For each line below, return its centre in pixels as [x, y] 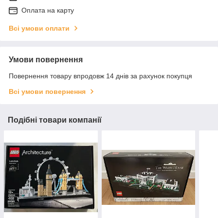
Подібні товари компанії [55, 120]
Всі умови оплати [39, 28]
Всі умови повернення [47, 92]
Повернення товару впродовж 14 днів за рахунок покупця [100, 76]
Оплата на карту [48, 10]
